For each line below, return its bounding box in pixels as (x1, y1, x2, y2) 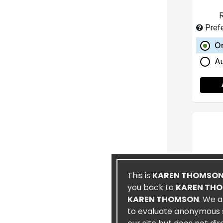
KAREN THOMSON (127, 194, 199, 205)
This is (127, 170, 152, 181)
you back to (127, 182, 176, 193)
